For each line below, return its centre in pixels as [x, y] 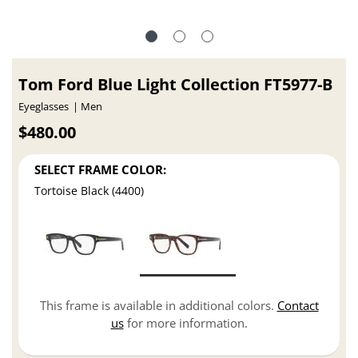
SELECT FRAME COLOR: [101, 169]
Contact [298, 306]
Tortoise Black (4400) [89, 191]
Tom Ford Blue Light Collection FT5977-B [176, 85]
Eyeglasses [44, 107]
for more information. [185, 323]
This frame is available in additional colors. [158, 306]
